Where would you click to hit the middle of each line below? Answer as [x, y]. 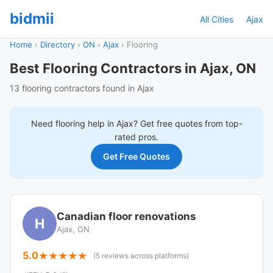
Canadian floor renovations [126, 216]
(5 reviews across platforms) [141, 256]
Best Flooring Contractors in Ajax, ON [133, 68]
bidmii [32, 19]
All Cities [217, 19]
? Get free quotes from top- [188, 123]
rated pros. [136, 137]
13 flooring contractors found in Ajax [82, 88]
